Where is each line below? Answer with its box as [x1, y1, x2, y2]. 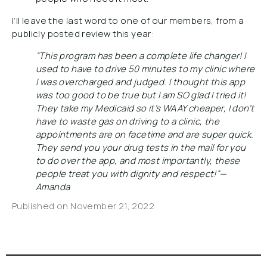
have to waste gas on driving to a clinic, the [36, 115, 219, 128]
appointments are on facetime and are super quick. [36, 128, 254, 141]
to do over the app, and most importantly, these [36, 154, 240, 167]
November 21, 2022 [70, 200, 155, 212]
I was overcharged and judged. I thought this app [36, 76, 246, 88]
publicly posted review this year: [12, 27, 155, 40]
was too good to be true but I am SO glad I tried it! [36, 89, 246, 101]
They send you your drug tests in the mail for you [36, 141, 246, 154]
